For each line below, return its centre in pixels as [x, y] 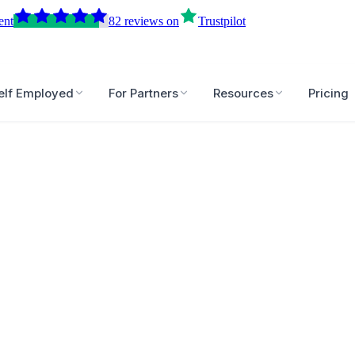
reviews [144, 21]
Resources [244, 93]
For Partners [144, 93]
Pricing [329, 93]
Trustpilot [222, 21]
